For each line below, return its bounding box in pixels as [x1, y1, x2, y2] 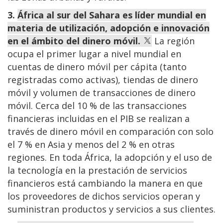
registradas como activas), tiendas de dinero [7, 74, 198, 86]
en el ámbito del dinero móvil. [7, 35, 143, 47]
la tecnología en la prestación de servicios [7, 164, 187, 177]
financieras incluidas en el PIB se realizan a [7, 112, 190, 125]
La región [154, 35, 195, 47]
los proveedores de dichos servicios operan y [7, 190, 200, 203]
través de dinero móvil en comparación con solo [7, 125, 214, 138]
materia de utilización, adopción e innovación [7, 22, 210, 34]
